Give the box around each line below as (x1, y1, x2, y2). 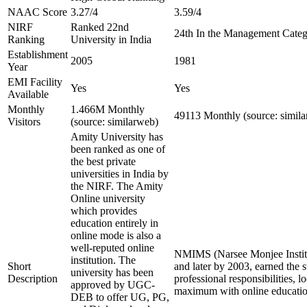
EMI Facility (8, 76, 62, 88)
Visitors (8, 116, 40, 127)
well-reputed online (71, 242, 154, 254)
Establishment (8, 49, 68, 60)
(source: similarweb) (71, 116, 158, 127)
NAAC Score (8, 6, 67, 18)
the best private (71, 156, 136, 167)
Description (8, 273, 58, 284)
